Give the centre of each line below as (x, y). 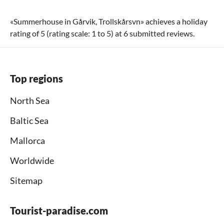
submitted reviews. (161, 33)
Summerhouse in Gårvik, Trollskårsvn (77, 21)
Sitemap (26, 181)
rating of (25, 33)
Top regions (36, 79)
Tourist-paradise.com (59, 211)
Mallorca (27, 141)
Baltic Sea (29, 121)
